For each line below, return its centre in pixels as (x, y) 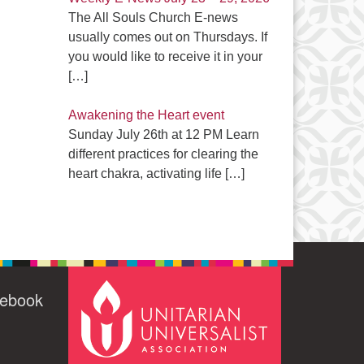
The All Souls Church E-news (153, 17)
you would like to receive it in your (165, 56)
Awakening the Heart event (146, 115)
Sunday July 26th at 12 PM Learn (163, 134)
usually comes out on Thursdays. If (167, 37)
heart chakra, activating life (146, 173)
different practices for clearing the (163, 154)
